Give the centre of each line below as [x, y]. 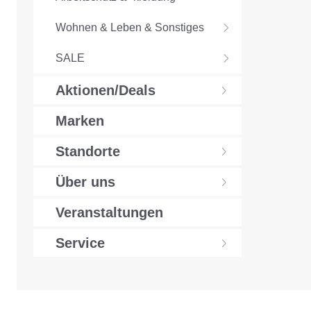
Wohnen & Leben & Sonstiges [130, 28]
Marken [80, 121]
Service [80, 243]
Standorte [88, 152]
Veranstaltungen [109, 213]
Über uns [85, 182]
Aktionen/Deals [106, 91]
